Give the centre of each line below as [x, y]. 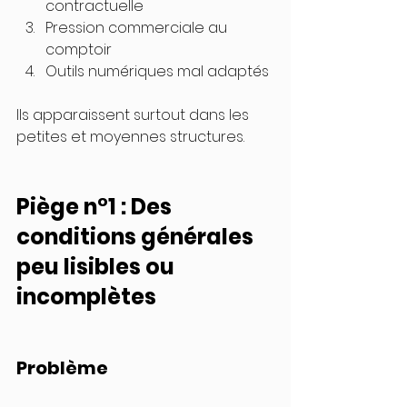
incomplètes [86, 297]
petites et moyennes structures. [130, 137]
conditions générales [137, 237]
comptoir [79, 50]
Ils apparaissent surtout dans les [134, 115]
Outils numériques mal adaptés [157, 72]
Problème [62, 368]
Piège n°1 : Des [96, 207]
